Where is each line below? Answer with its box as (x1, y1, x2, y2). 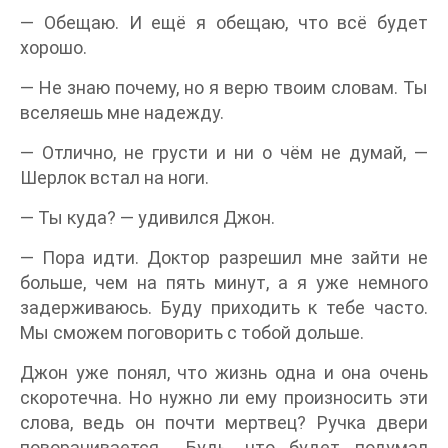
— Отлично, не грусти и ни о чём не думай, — (20, 142, 428, 163)
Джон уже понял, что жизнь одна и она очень (20, 362, 428, 383)
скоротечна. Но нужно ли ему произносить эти (20, 387, 428, 408)
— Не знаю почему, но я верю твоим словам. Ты (20, 77, 428, 98)
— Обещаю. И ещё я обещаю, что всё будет (20, 12, 428, 33)
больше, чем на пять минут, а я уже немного (20, 272, 428, 293)
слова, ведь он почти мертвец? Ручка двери (20, 412, 428, 433)
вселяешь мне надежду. (20, 102, 224, 123)
